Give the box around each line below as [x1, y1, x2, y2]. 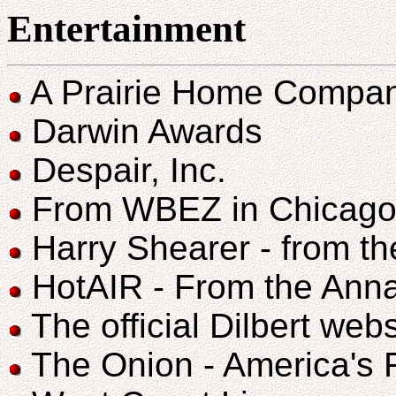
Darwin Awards [22, 112, 263, 150]
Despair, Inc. [22, 151, 226, 189]
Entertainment [7, 8, 246, 49]
